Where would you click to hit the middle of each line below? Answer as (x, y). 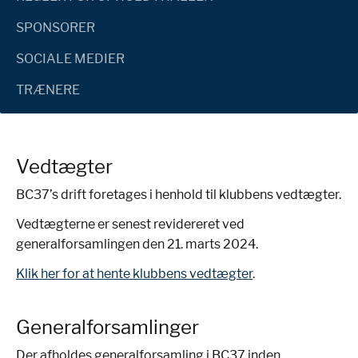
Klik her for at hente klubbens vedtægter (134, 274)
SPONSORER (56, 28)
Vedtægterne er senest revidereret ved (130, 224)
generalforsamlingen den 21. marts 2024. (137, 244)
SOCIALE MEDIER (70, 59)
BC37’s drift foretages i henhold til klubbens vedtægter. (179, 195)
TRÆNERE (48, 90)
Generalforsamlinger (107, 327)
